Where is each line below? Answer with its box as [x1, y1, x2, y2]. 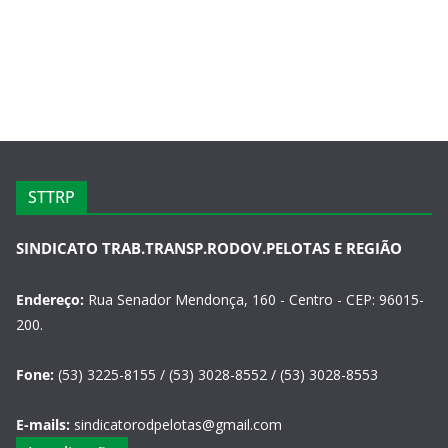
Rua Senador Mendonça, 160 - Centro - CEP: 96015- [84, 290, 424, 309]
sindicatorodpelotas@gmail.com [70, 415, 282, 434]
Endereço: [16, 290, 84, 309]
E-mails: [16, 415, 70, 434]
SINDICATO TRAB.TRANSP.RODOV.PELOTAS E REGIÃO [16, 238, 402, 258]
